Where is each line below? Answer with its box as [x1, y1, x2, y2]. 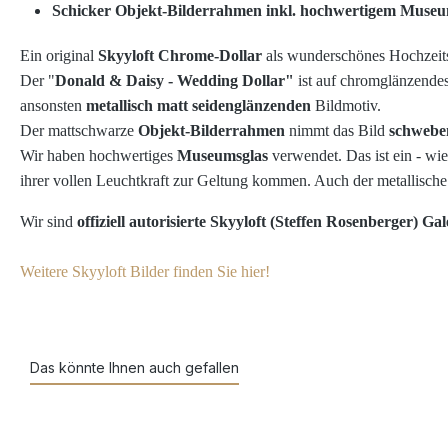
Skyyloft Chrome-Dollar [98, 47, 262, 65]
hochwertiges [89, 147, 177, 165]
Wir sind [20, 213, 77, 231]
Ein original [20, 47, 98, 65]
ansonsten [20, 97, 86, 115]
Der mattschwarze [20, 122, 138, 140]
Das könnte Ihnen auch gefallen [30, 359, 239, 377]
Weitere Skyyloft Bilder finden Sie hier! [20, 263, 270, 281]
